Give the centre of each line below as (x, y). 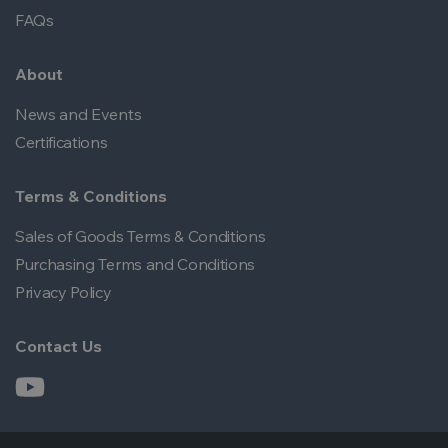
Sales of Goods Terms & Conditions (140, 236)
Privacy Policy (63, 292)
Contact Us (58, 346)
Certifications (61, 142)
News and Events (78, 114)
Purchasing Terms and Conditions (135, 264)
